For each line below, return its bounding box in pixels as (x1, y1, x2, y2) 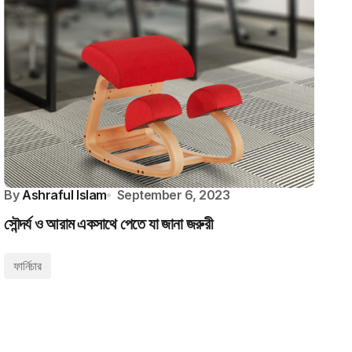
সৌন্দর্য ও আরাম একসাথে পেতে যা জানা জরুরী (4, 214, 213, 233)
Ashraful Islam (22, 187, 107, 203)
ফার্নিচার (13, 258, 42, 273)
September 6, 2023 (116, 187, 230, 203)
